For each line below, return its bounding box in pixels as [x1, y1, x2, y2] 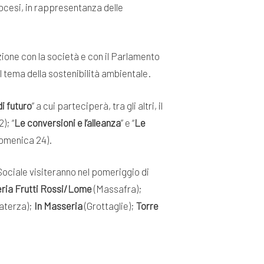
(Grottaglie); [82, 200, 136, 212]
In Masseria [34, 200, 82, 212]
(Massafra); [92, 183, 142, 194]
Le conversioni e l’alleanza [14, 116, 121, 128]
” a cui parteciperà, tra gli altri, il [32, 99, 163, 111]
